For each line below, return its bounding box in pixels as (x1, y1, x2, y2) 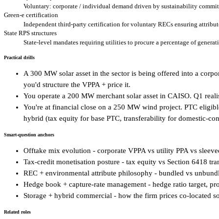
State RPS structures (4, 29, 57, 37)
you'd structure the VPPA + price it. (23, 80, 131, 88)
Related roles (4, 209, 31, 215)
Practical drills (4, 54, 35, 60)
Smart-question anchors (4, 131, 54, 137)
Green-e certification (4, 11, 58, 19)
